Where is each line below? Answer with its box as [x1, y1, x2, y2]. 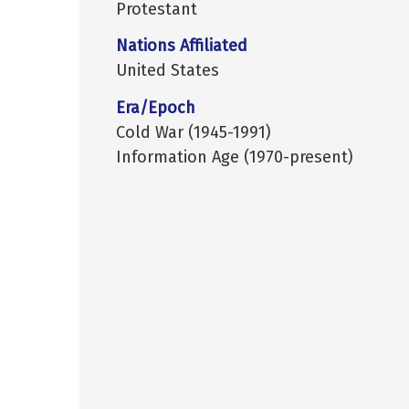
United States [116, 60, 219, 81]
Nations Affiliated [116, 36, 247, 57]
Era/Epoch [116, 97, 195, 118]
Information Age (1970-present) [116, 146, 353, 167]
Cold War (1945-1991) [116, 121, 271, 142]
